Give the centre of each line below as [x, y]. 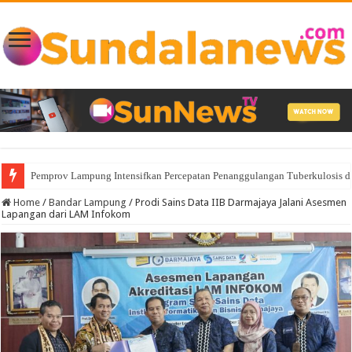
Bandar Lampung [88, 203]
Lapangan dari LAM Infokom [66, 214]
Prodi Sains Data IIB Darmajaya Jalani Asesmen [241, 203]
